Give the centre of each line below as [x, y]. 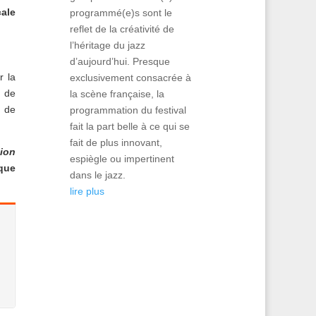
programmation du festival [128, 110]
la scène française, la [117, 93]
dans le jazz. [97, 175]
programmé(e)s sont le [121, 12]
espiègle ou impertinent [122, 158]
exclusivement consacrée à [130, 77]
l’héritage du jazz [107, 45]
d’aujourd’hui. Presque [120, 61]
